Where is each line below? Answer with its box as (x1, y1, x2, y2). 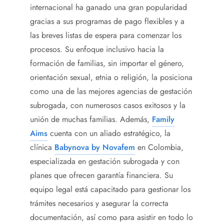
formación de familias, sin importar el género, (30, 57, 184, 69)
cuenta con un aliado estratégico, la (47, 127, 170, 139)
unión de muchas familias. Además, (30, 113, 152, 125)
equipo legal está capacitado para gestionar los (30, 183, 190, 195)
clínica (30, 141, 54, 153)
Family (152, 113, 174, 125)
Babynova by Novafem (54, 141, 135, 153)
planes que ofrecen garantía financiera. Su (30, 169, 173, 181)
